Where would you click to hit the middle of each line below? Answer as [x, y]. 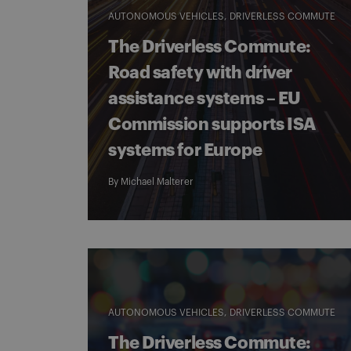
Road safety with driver [200, 73]
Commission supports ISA [212, 125]
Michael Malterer [157, 182]
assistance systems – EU [204, 99]
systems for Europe [185, 150]
